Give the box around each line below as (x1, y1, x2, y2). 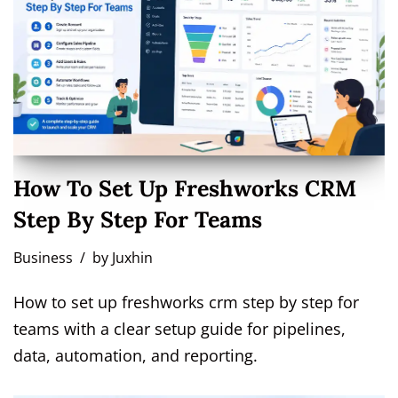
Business (13, 247, 73, 267)
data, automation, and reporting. (13, 344, 258, 366)
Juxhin (112, 247, 153, 267)
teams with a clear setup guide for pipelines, (13, 317, 346, 339)
